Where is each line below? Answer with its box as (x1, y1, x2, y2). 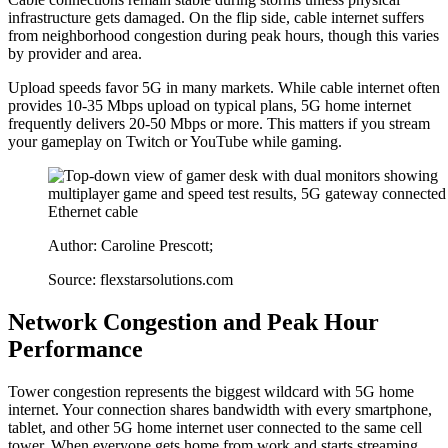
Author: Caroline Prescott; (48, 236, 213, 254)
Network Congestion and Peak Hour (8, 308, 379, 335)
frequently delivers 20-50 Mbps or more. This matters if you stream (8, 114, 430, 132)
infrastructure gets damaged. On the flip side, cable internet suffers (8, 8, 424, 26)
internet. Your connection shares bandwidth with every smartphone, (8, 400, 432, 418)
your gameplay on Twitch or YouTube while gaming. (8, 132, 342, 150)
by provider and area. (8, 44, 142, 62)
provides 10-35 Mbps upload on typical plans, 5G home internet (8, 96, 411, 114)
